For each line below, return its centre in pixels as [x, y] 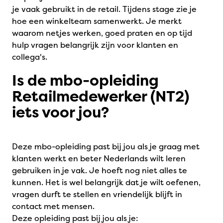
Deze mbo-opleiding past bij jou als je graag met [106, 146]
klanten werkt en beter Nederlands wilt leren [99, 158]
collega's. [30, 57]
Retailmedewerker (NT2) [101, 96]
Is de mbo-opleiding [85, 80]
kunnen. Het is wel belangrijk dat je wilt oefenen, [106, 182]
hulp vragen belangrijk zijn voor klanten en [95, 45]
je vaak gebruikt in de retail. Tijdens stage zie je [104, 9]
